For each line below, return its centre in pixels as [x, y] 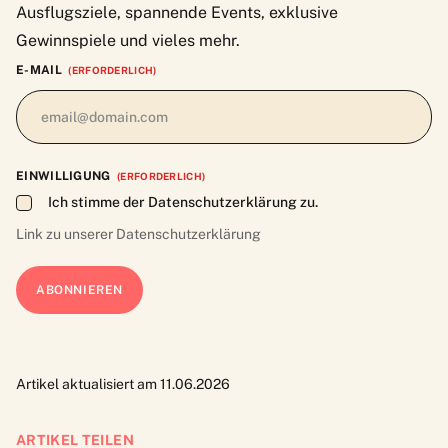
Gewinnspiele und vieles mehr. [128, 40]
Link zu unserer [66, 233]
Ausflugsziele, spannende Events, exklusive [177, 12]
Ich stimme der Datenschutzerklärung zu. [183, 201]
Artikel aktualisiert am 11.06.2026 [123, 383]
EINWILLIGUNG [63, 175]
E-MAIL [39, 69]
